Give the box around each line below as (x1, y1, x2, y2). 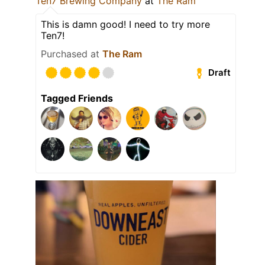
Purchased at (41, 47, 102, 60)
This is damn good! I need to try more (41, 18, 210, 30)
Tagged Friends (41, 92, 113, 104)
